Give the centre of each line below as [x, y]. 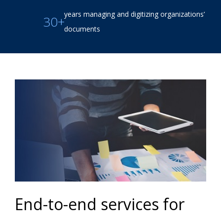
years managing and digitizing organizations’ [134, 14]
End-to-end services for [100, 204]
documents [82, 29]
